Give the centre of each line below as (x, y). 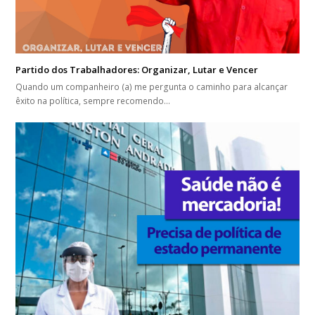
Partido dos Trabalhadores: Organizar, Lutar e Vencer (137, 69)
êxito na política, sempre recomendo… (93, 101)
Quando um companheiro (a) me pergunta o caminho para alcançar (152, 86)
